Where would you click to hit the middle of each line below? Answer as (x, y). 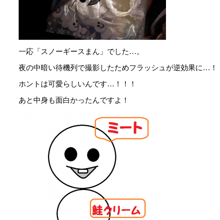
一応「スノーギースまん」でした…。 (81, 51)
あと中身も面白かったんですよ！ (74, 100)
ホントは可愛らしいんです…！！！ (78, 84)
